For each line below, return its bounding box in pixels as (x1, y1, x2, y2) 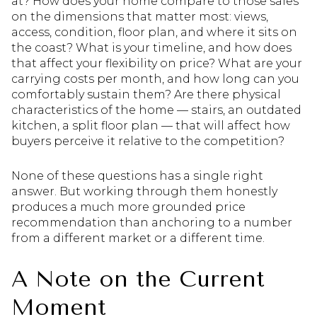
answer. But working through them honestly (11, 184, 277, 198)
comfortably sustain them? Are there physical (11, 88, 281, 102)
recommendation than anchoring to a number (11, 215, 292, 229)
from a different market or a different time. (11, 231, 265, 245)
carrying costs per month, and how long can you (11, 72, 299, 86)
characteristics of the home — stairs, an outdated (11, 103, 301, 117)
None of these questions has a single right (11, 168, 263, 183)
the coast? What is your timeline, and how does (11, 41, 292, 55)
